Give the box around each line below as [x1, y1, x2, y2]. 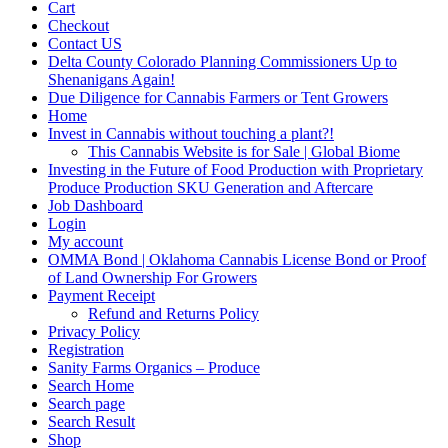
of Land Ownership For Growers [48, 269, 257, 287]
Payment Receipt [48, 287, 155, 305]
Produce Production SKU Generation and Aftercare [48, 179, 373, 197]
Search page [48, 395, 125, 413]
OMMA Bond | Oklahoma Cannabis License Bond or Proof [48, 251, 426, 269]
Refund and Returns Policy [88, 305, 259, 323]
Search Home [48, 377, 134, 395]
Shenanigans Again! [48, 71, 175, 89]
